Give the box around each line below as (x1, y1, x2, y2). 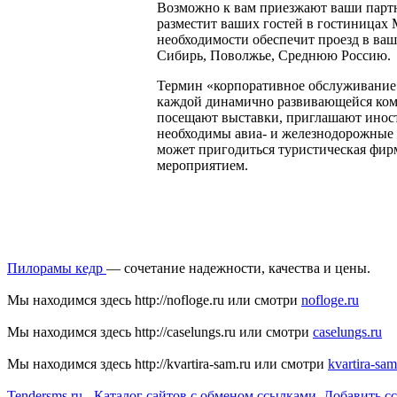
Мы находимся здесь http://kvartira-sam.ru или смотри (7, 356, 328, 371)
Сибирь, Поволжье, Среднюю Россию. (157, 48, 391, 63)
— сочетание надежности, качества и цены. (106, 261, 370, 276)
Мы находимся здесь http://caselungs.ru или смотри (7, 324, 313, 339)
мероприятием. (157, 158, 248, 173)
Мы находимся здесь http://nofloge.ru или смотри (7, 292, 301, 307)
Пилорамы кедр (7, 261, 106, 276)
